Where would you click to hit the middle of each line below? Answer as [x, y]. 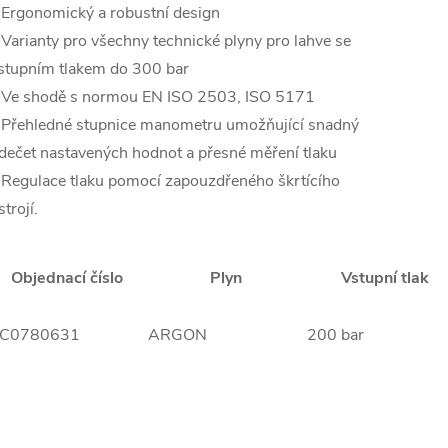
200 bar [337, 335]
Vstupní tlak [386, 278]
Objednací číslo [68, 278]
